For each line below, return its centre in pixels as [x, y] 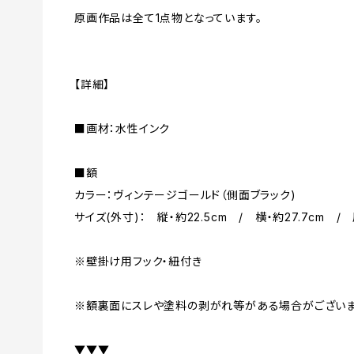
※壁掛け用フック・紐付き [138, 262]
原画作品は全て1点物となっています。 [168, 18]
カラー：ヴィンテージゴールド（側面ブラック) [185, 195]
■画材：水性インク [122, 129]
